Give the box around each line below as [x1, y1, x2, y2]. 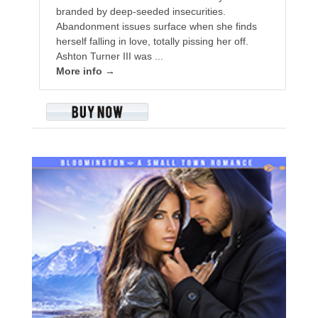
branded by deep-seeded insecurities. [55, 6, 226, 18]
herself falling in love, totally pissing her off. [55, 35, 248, 48]
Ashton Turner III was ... [55, 50, 163, 62]
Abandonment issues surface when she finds [55, 21, 257, 33]
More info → [55, 65, 115, 77]
